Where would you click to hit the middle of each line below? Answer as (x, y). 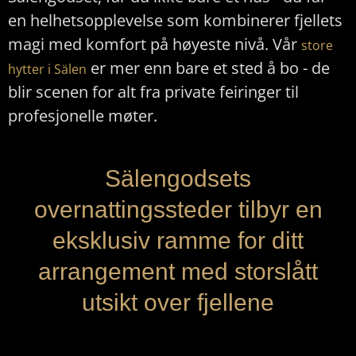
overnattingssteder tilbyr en (178, 210)
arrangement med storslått (178, 272)
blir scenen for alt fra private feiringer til (153, 91)
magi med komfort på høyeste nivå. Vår (155, 44)
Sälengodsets (178, 179)
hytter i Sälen (47, 69)
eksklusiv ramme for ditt (178, 241)
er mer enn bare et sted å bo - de (208, 68)
